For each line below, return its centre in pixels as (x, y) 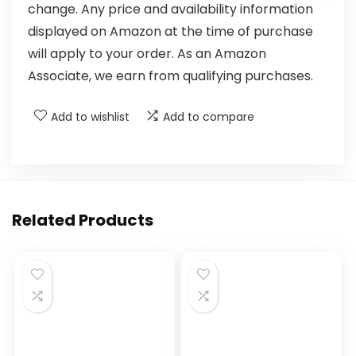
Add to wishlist (90, 117)
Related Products (83, 220)
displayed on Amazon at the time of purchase (170, 31)
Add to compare (209, 117)
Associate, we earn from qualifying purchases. (170, 76)
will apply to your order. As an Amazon (147, 54)
